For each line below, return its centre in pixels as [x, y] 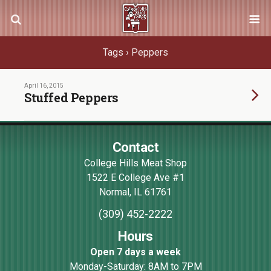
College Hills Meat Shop [135, 163]
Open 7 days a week [135, 252]
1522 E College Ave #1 [135, 178]
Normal [114, 192]
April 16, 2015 [44, 86]
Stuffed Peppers [71, 97]
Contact [135, 147]
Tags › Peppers [135, 52]
